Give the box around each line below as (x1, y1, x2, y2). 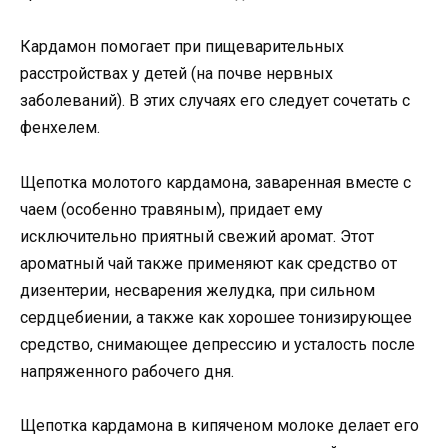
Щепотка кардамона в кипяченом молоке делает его (20, 415, 419, 435)
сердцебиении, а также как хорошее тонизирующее (20, 307, 412, 327)
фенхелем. (20, 118, 100, 138)
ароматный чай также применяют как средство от (20, 253, 397, 273)
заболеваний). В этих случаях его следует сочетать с (20, 91, 410, 111)
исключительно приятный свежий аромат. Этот (20, 226, 374, 246)
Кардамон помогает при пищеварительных (20, 37, 344, 57)
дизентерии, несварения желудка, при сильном (20, 280, 375, 300)
